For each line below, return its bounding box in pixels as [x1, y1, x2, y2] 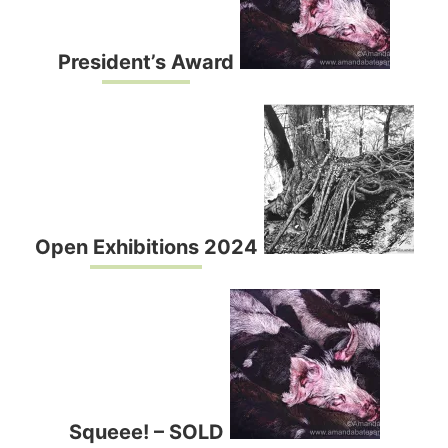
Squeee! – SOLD [68, 420, 224, 445]
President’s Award [58, 50, 234, 75]
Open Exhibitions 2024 [34, 235, 258, 260]
